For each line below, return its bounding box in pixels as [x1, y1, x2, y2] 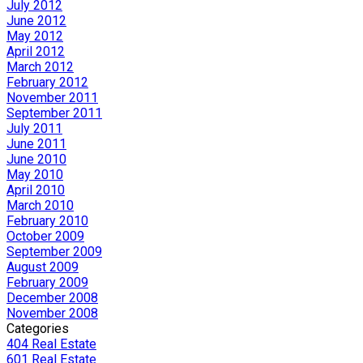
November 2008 [6, 305, 98, 321]
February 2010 [6, 212, 88, 228]
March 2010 [6, 197, 74, 213]
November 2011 [6, 89, 98, 105]
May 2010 [6, 166, 63, 182]
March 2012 [6, 58, 74, 75]
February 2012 [6, 74, 88, 90]
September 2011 [6, 105, 102, 121]
